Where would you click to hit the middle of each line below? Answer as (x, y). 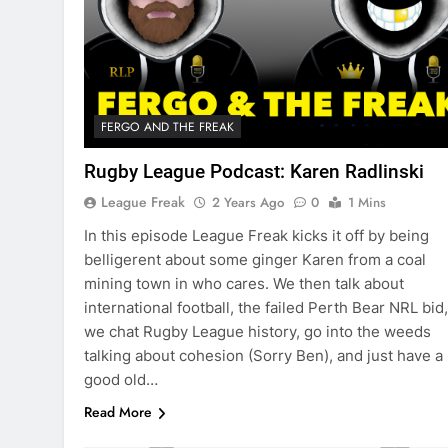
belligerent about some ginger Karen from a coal (255, 260)
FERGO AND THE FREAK (167, 127)
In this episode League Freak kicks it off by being (256, 236)
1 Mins (367, 203)
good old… (121, 380)
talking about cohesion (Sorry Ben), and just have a (263, 356)
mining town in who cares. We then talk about (244, 284)
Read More (118, 412)
